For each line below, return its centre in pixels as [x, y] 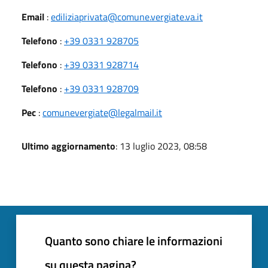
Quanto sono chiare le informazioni [134, 240]
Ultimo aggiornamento [68, 146]
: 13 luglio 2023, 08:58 [161, 146]
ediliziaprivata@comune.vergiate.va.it [127, 16]
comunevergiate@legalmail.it [102, 112]
